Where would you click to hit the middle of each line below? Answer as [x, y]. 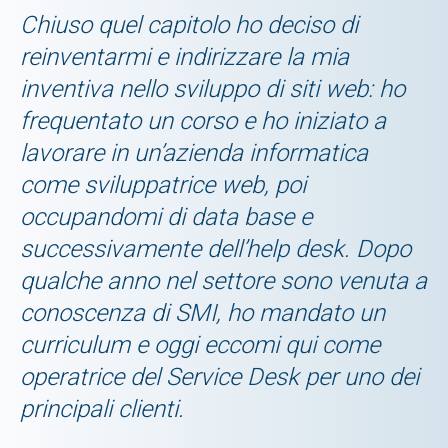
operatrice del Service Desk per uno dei [219, 376]
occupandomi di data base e [166, 216]
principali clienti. [102, 408]
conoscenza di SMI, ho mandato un [202, 312]
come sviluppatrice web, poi [163, 184]
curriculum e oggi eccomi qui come [200, 344]
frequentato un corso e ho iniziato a [203, 120]
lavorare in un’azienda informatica [194, 152]
